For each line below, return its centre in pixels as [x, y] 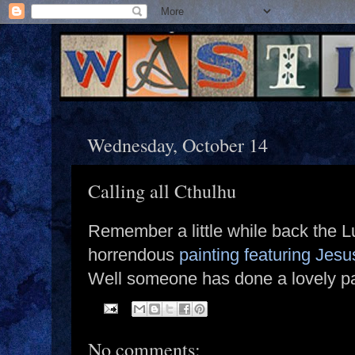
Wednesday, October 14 [177, 144]
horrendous [131, 255]
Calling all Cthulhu [162, 190]
